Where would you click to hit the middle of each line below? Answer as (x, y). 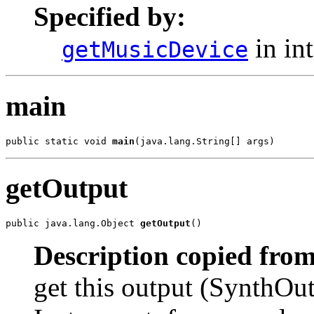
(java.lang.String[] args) (205, 141)
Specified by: (110, 17)
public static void (59, 141)
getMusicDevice (155, 50)
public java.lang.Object (73, 223)
